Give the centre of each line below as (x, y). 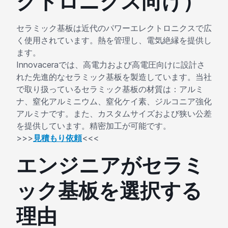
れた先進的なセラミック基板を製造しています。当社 (114, 77)
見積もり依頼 (58, 138)
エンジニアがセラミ (110, 165)
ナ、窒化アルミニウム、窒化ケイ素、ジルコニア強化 (114, 102)
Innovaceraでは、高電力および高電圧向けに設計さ (111, 65)
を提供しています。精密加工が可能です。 (94, 126)
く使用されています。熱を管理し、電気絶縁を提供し (114, 40)
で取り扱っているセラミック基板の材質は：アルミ (110, 89)
